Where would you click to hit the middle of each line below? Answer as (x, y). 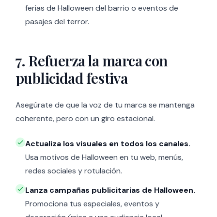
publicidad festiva (72, 78)
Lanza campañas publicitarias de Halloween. (110, 190)
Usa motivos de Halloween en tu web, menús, (104, 157)
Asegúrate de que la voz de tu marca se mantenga (105, 105)
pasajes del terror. (57, 22)
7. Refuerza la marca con (92, 61)
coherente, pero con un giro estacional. (85, 118)
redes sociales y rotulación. (74, 171)
